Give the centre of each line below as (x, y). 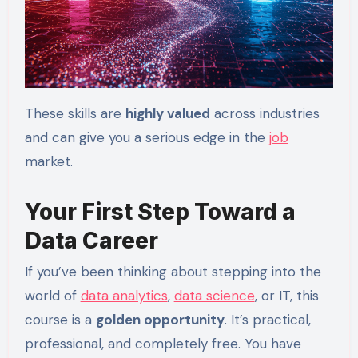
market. (48, 161)
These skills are (75, 113)
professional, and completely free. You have (163, 343)
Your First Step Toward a (160, 211)
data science (214, 295)
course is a (60, 319)
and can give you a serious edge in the (147, 137)
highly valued (167, 113)
